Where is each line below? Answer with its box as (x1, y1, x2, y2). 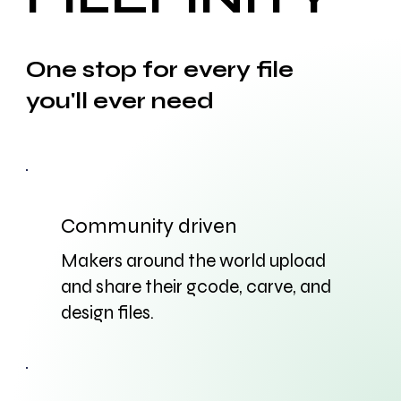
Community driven (60, 212, 237, 239)
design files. (60, 301, 154, 324)
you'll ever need (25, 88, 214, 115)
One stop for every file (25, 56, 294, 84)
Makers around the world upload (60, 249, 326, 272)
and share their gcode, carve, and (60, 275, 331, 298)
